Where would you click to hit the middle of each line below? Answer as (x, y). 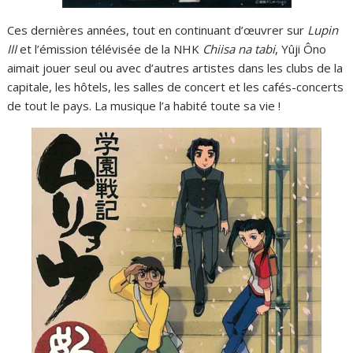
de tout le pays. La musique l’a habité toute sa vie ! (144, 105)
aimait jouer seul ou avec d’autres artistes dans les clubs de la (175, 67)
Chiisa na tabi (239, 48)
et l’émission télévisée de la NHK (110, 48)
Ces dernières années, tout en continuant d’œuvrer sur (158, 30)
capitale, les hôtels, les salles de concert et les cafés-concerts (176, 86)
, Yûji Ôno (301, 48)
